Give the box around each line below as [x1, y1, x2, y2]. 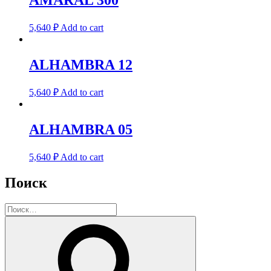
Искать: [4, 203, 36, 214]
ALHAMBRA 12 [29, 56, 132, 73]
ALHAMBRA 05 [29, 121, 132, 137]
